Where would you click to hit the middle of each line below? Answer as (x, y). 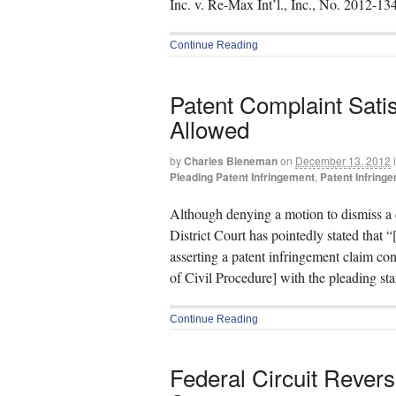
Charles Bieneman (231, 160)
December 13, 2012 (343, 160)
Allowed (209, 128)
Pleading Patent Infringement (242, 176)
